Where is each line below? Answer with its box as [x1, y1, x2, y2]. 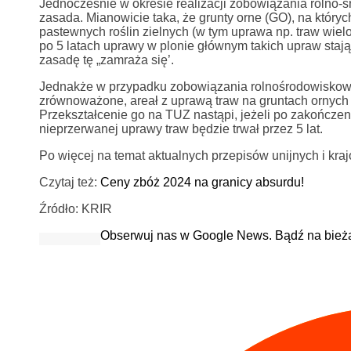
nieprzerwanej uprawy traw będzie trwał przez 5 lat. [38, 121, 323, 136]
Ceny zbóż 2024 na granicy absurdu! [100, 175, 304, 189]
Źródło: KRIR [38, 201, 112, 215]
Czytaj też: [38, 175, 100, 189]
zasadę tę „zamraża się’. [38, 52, 174, 67]
